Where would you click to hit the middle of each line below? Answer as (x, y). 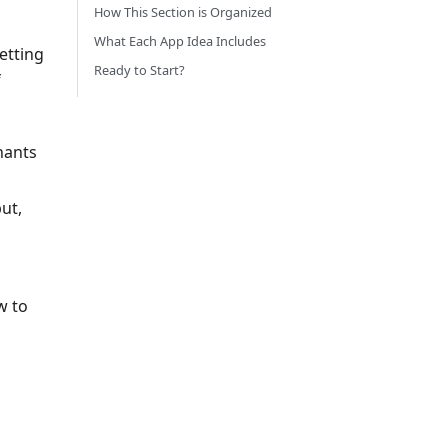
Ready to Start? (139, 70)
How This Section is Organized (183, 12)
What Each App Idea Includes (180, 41)
